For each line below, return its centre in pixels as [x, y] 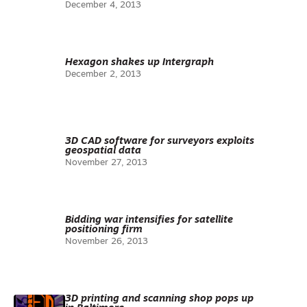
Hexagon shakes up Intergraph [139, 63]
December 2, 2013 [103, 74]
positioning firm [104, 230]
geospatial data [103, 151]
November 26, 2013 [107, 242]
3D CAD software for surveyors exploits [160, 142]
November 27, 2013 [106, 163]
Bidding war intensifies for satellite [149, 220]
